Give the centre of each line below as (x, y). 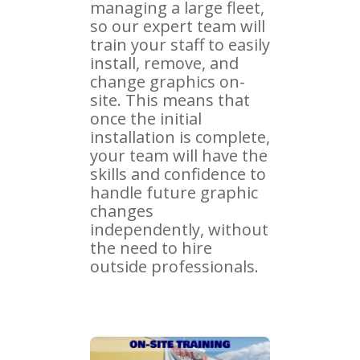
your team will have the (179, 155)
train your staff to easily (180, 44)
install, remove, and (164, 63)
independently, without (179, 229)
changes (122, 211)
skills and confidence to (178, 174)
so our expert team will (178, 26)
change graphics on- (168, 81)
